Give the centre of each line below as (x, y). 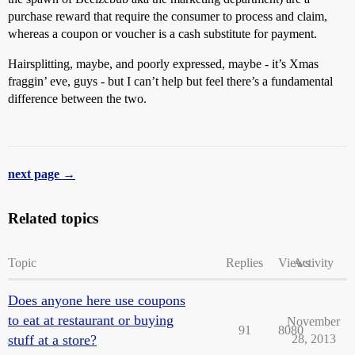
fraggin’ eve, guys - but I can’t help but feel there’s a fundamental (170, 82)
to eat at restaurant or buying (91, 321)
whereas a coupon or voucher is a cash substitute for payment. (162, 34)
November (313, 322)
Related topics (53, 219)
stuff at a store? (52, 340)
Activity (313, 263)
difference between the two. (77, 99)
